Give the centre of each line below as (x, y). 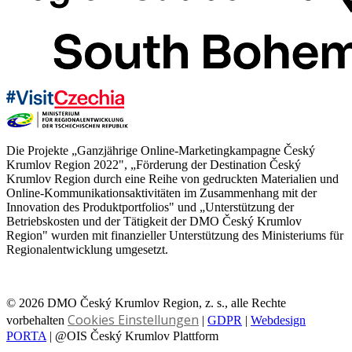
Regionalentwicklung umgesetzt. (87, 249)
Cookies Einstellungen (133, 319)
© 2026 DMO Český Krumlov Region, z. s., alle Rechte (146, 302)
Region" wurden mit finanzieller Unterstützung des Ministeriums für (175, 235)
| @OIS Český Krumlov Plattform (132, 335)
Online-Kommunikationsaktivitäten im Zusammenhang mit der (161, 192)
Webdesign (278, 320)
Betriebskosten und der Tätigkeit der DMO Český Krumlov (154, 221)
